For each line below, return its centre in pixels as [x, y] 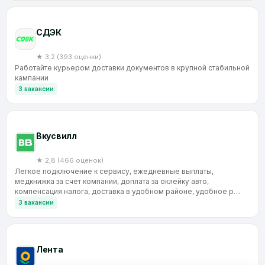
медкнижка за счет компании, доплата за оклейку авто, [112, 181]
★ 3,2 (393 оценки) [69, 56]
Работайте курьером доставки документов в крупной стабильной [132, 67]
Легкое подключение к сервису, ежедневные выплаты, [114, 171]
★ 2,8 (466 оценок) [70, 160]
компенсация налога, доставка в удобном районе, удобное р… [127, 191]
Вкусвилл [56, 135]
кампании [32, 77]
